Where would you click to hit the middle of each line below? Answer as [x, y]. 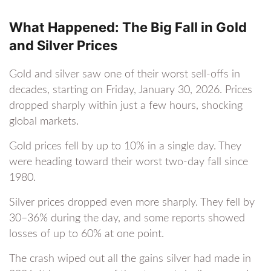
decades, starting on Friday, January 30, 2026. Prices [131, 90]
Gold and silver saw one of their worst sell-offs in [125, 75]
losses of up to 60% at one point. [87, 234]
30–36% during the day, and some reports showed [127, 219]
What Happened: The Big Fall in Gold [128, 28]
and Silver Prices [63, 46]
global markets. [44, 122]
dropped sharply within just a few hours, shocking [126, 106]
